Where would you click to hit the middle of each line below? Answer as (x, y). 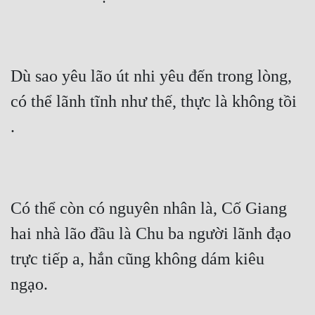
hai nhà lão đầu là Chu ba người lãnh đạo (151, 234)
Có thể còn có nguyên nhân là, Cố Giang (149, 208)
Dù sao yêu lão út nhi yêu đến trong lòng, (151, 76)
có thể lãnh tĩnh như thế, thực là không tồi (154, 102)
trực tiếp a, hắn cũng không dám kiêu (137, 259)
